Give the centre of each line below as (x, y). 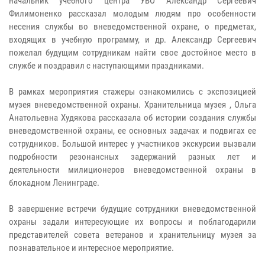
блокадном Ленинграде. (54, 182)
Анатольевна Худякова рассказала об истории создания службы (132, 117)
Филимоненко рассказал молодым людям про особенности (132, 13)
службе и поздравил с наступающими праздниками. (106, 65)
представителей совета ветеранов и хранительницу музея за (132, 235)
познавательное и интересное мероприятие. (91, 248)
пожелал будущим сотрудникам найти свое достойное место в (132, 52)
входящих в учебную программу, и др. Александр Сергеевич (132, 39)
